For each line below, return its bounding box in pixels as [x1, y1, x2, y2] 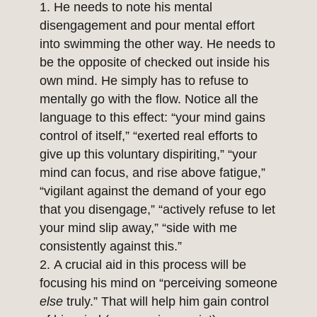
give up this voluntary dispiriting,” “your [40, 147, 257, 162]
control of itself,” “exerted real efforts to [40, 129, 258, 144]
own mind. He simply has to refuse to [40, 74, 248, 88]
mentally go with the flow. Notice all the [40, 92, 258, 107]
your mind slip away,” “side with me [40, 221, 237, 236]
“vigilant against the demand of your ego [40, 184, 266, 199]
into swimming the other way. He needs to [40, 37, 275, 52]
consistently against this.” [40, 239, 182, 254]
